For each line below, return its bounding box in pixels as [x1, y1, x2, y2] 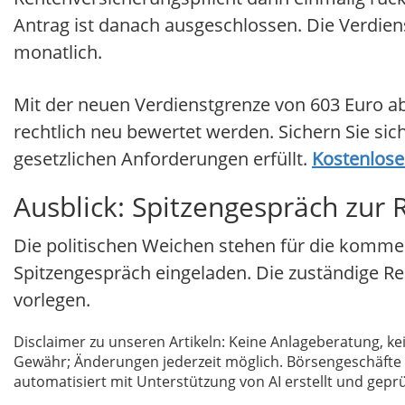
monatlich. [14, 40, 102, 65]
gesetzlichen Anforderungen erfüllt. [14, 146, 312, 172]
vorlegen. [14, 287, 90, 313]
